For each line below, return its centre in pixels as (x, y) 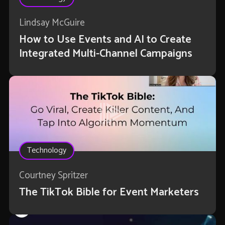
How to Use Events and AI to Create (105, 40)
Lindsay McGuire (52, 23)
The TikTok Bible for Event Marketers (109, 193)
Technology (46, 151)
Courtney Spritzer (53, 176)
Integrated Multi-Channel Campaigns (105, 54)
